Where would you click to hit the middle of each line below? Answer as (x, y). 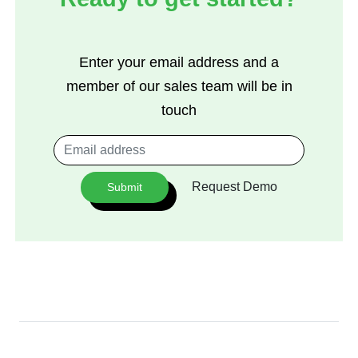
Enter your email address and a (179, 62)
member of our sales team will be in (179, 86)
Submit (125, 187)
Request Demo (235, 187)
